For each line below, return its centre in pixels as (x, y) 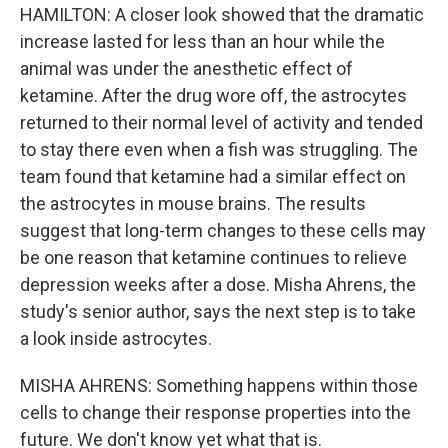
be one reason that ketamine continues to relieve (213, 257)
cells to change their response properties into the (215, 412)
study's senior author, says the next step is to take (218, 311)
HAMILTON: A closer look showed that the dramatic (222, 14)
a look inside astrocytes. (116, 338)
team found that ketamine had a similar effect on (213, 176)
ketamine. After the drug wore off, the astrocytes (213, 95)
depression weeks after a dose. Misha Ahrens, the (218, 284)
